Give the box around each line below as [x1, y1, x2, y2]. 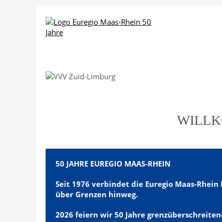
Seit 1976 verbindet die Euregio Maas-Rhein [55, 179, 221, 189]
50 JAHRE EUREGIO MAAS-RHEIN [55, 159, 170, 168]
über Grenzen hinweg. [55, 189, 140, 199]
